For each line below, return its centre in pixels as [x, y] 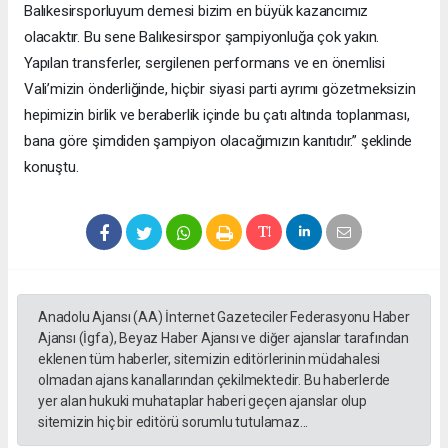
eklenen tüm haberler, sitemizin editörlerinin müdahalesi [209, 359]
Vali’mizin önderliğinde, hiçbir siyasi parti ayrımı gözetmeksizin [220, 89]
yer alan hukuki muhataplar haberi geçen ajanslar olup [202, 401]
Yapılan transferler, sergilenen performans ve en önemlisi [205, 63]
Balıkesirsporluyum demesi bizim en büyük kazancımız [196, 11]
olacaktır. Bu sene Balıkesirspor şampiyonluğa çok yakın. [202, 37]
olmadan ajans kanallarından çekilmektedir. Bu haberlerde [214, 380]
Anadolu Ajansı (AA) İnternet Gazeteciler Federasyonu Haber [224, 317]
